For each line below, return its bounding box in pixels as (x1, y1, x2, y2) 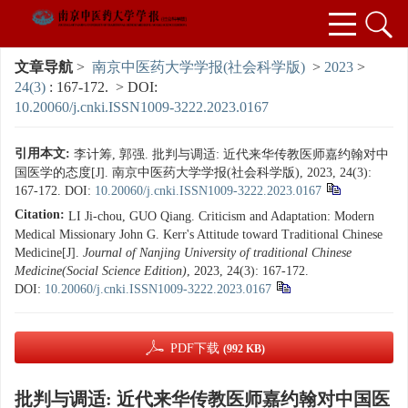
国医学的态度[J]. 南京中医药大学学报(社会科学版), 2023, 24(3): (15, 166, 372, 179)
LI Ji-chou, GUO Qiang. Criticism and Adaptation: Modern (68, 209, 374, 223)
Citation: (15, 208, 65, 221)
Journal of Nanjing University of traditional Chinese (83, 246, 352, 260)
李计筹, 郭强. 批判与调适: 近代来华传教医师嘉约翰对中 (74, 148, 389, 161)
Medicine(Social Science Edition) (15, 264, 187, 278)
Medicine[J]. (15, 246, 83, 260)
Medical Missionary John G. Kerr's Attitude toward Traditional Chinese (15, 228, 382, 241)
